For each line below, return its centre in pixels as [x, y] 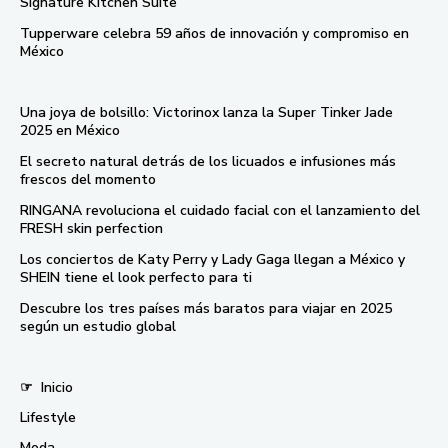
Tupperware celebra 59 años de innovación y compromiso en [214, 33]
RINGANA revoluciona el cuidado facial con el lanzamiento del [220, 210]
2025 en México [70, 130]
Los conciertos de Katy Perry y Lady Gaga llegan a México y [212, 259]
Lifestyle [48, 417]
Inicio [53, 387]
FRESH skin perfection [91, 228]
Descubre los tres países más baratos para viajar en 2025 [206, 308]
